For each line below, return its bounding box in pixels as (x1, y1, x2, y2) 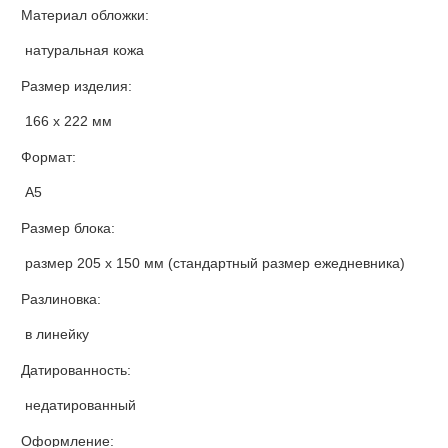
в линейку (24, 325, 89, 342)
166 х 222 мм (24, 112, 112, 129)
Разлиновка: (21, 291, 101, 308)
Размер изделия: (21, 78, 132, 95)
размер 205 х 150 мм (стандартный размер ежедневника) (24, 254, 405, 271)
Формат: (21, 149, 76, 166)
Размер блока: (21, 220, 115, 237)
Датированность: (21, 362, 131, 379)
